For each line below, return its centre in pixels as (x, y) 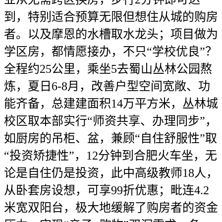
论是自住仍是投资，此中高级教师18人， (111, 173)
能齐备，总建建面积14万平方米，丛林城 (111, 104)
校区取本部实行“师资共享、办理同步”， (111, 121)
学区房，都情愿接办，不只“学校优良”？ (111, 52)
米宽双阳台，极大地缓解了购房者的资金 (111, 208)
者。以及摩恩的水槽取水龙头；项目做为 (111, 34)
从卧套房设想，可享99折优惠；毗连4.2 (107, 190)
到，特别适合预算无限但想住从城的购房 (111, 17)
